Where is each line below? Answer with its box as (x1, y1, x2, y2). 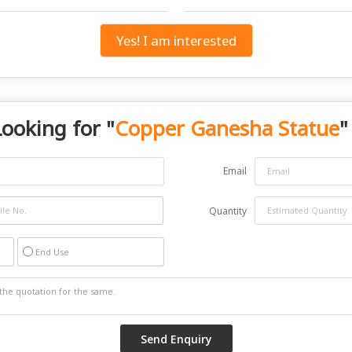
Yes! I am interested (115, 31, 236, 49)
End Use (35, 245, 69, 258)
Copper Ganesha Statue (114, 113, 339, 142)
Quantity (209, 203, 247, 218)
